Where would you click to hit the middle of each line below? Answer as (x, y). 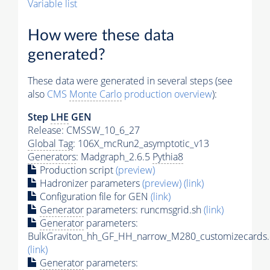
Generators (52, 156)
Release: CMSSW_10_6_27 (84, 130)
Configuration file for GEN (94, 196)
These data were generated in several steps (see (130, 80)
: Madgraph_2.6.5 (114, 156)
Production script (77, 170)
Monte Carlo (96, 94)
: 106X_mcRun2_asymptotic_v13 (141, 143)
